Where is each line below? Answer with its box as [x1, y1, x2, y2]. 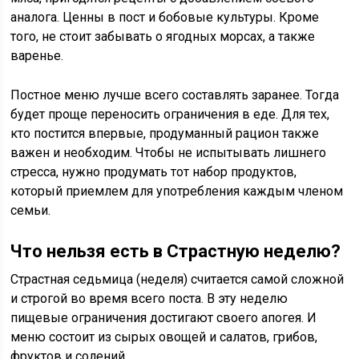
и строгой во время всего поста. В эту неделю [10, 291, 288, 306]
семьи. [10, 203, 51, 218]
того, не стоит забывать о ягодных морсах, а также [10, 29, 316, 44]
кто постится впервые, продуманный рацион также [10, 126, 320, 141]
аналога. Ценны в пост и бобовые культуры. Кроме [10, 10, 320, 25]
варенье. [10, 48, 64, 63]
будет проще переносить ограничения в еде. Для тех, [10, 107, 330, 122]
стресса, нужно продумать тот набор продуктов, [10, 164, 297, 179]
